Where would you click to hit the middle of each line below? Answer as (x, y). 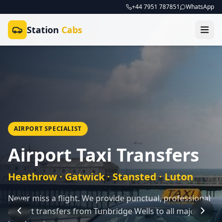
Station (44, 30)
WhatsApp (200, 7)
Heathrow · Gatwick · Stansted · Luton (101, 176)
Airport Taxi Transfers (104, 155)
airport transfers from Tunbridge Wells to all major (103, 211)
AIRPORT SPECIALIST (48, 128)
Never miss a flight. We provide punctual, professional (109, 198)
